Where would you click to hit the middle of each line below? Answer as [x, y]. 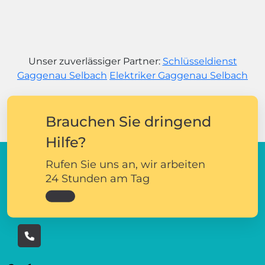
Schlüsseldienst [200, 61]
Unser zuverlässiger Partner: [95, 61]
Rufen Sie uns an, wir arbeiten [125, 164]
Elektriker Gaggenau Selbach [179, 75]
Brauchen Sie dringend [128, 121]
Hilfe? [66, 142]
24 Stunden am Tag [98, 178]
